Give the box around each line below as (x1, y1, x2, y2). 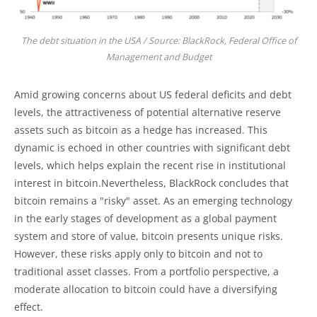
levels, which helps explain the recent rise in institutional (14, 158, 286, 172)
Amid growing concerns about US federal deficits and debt (14, 87, 292, 101)
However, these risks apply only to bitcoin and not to (14, 246, 263, 260)
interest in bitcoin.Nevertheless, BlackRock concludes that (14, 175, 289, 190)
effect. (14, 299, 43, 313)
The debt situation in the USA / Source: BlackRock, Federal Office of (21, 35, 296, 47)
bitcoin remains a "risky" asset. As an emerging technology (14, 193, 292, 207)
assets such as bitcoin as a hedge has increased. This (14, 122, 267, 137)
